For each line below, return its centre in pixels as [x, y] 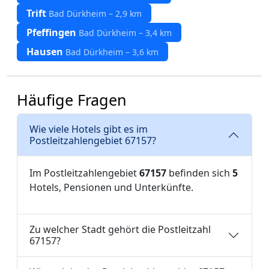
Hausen [46, 52]
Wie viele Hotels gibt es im [89, 129]
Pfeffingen [53, 32]
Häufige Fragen [72, 100]
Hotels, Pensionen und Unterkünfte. [111, 187]
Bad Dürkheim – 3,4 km [125, 33]
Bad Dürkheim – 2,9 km [95, 14]
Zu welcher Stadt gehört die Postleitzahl [120, 229]
